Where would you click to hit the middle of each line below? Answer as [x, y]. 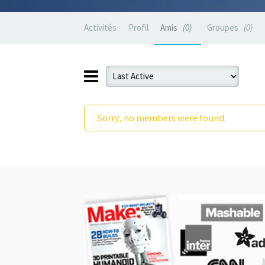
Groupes [224, 28]
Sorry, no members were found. [161, 118]
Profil [138, 28]
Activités [100, 28]
